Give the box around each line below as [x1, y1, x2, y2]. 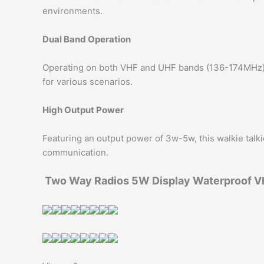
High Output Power [42, 104, 124, 115]
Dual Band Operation [42, 33, 131, 45]
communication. [42, 146, 108, 158]
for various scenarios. [42, 75, 133, 87]
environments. [42, 5, 103, 16]
